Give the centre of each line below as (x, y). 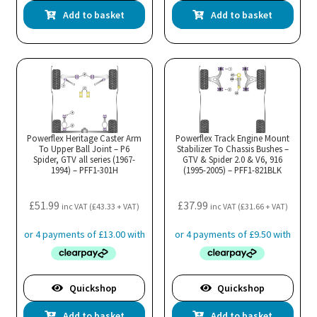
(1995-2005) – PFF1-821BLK (233, 170)
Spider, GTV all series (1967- (85, 160)
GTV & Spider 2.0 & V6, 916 (233, 160)
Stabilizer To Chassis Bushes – (232, 149)
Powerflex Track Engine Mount (233, 138)
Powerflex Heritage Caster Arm (85, 138)
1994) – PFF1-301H (84, 170)
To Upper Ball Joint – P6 (85, 149)
